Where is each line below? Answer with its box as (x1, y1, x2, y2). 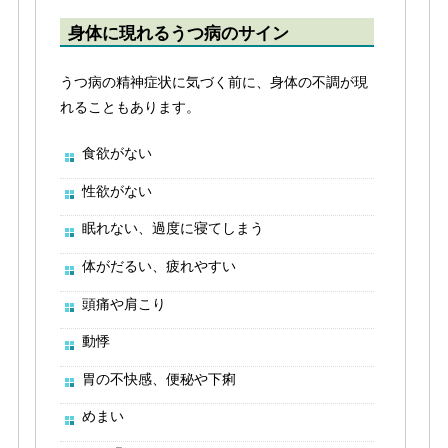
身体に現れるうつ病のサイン (67, 22, 289, 43)
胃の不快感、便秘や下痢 (81, 370, 236, 387)
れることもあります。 (59, 98, 200, 115)
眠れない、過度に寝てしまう (81, 220, 264, 237)
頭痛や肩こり (81, 295, 166, 312)
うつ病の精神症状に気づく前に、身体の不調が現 (59, 73, 368, 90)
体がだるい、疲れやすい (81, 257, 236, 274)
